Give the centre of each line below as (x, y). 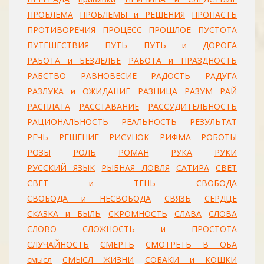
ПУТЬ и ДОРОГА (190, 45)
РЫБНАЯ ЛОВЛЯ (136, 168)
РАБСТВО (47, 76)
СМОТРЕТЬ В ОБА (191, 244)
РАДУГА (221, 76)
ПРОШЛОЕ (170, 30)
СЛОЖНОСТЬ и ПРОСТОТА (160, 229)
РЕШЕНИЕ (79, 137)
